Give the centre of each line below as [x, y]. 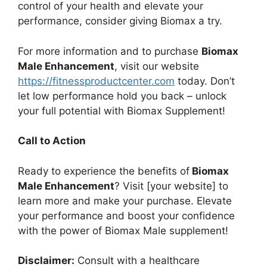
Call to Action [52, 141]
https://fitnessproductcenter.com [96, 81]
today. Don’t [205, 81]
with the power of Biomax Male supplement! [123, 230]
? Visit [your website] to [171, 186]
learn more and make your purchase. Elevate [125, 201]
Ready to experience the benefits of [104, 171]
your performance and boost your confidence [126, 215]
